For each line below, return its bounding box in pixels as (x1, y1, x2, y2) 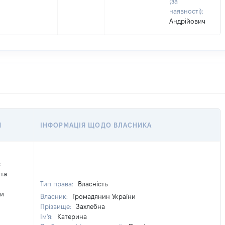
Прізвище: (40, 203, 73, 210)
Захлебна (76, 203, 105, 210)
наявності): (169, 8, 203, 15)
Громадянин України (72, 193, 136, 200)
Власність (78, 180, 108, 187)
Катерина (57, 213, 87, 220)
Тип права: (40, 180, 75, 187)
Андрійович (169, 18, 205, 25)
